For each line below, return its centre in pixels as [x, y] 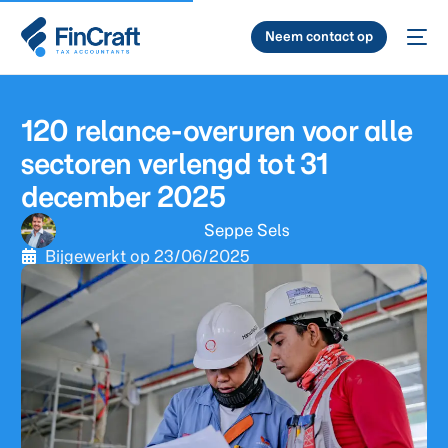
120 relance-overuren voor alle [216, 130]
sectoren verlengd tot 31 [174, 163]
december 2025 [122, 196]
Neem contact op [318, 36]
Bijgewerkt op [97, 255]
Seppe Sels [246, 230]
